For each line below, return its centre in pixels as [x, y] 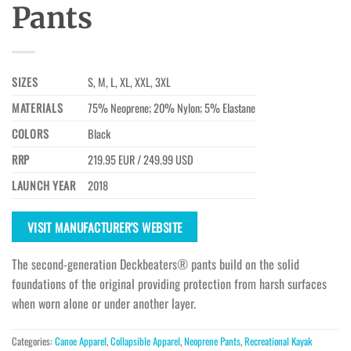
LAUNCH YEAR [44, 185]
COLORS [31, 133]
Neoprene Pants [212, 342]
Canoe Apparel [81, 342]
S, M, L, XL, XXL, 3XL [130, 81]
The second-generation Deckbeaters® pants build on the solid [156, 264]
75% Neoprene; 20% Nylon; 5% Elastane [172, 107]
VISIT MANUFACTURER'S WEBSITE [105, 226]
